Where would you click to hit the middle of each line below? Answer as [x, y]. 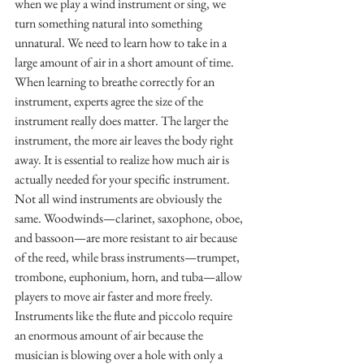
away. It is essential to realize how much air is [123, 159]
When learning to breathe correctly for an [116, 81]
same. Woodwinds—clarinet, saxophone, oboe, [130, 218]
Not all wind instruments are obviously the [119, 198]
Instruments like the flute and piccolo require [125, 315]
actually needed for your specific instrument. [123, 179]
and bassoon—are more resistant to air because [127, 237]
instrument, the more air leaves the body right [125, 140]
